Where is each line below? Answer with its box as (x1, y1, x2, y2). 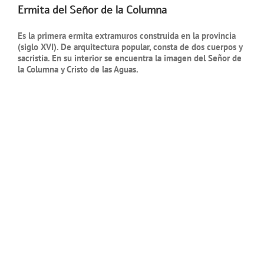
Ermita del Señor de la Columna (18, 3, 167, 18)
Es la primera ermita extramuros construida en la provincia (18, 30, 236, 42)
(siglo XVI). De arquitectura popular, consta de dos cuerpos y (18, 41, 242, 53)
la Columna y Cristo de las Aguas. (18, 64, 138, 75)
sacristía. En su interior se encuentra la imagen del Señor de (18, 52, 242, 64)
